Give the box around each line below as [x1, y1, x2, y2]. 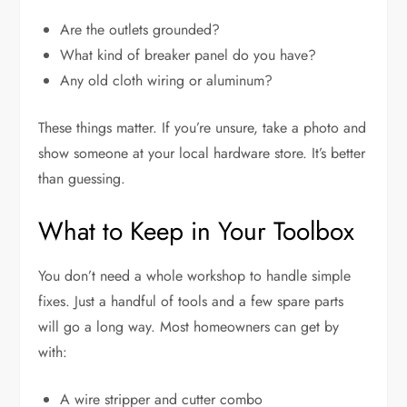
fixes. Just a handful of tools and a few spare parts [38, 291, 344, 313]
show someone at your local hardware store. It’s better [38, 143, 366, 164]
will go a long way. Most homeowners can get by [38, 316, 340, 338]
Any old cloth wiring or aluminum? [60, 70, 273, 92]
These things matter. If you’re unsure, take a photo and [38, 117, 367, 139]
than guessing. [38, 168, 126, 190]
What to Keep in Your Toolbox [38, 213, 355, 251]
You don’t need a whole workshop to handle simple [38, 265, 352, 287]
